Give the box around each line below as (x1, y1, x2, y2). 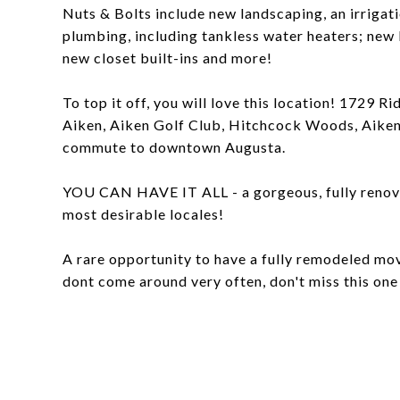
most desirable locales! (62, 205, 224, 222)
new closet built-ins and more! (62, 49, 272, 66)
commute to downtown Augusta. (62, 138, 286, 155)
